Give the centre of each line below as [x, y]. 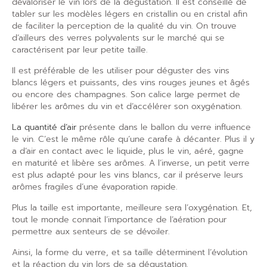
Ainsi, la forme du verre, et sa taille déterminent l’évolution [130, 252]
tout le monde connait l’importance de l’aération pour [119, 220]
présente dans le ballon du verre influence [164, 127]
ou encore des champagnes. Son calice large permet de [126, 94]
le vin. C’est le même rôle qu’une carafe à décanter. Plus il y [133, 139]
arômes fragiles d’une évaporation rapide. [95, 187]
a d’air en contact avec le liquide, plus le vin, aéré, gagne [128, 151]
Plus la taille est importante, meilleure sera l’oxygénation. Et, [132, 208]
